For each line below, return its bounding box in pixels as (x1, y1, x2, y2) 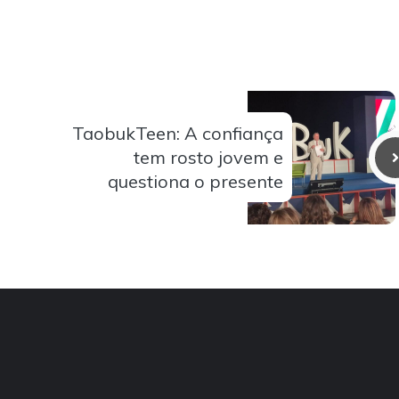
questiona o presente (108, 170, 283, 193)
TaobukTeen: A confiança (72, 122, 283, 145)
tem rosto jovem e (134, 146, 283, 169)
